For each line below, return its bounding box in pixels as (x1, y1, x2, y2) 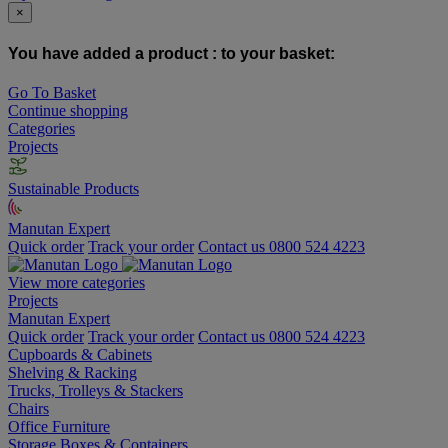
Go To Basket (8, 83, 96, 101)
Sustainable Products (8, 179, 139, 197)
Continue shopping (8, 101, 128, 119)
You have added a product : (8, 44, 221, 62)
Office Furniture (8, 417, 110, 435)
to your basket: (221, 44, 335, 62)
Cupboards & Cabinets (8, 345, 152, 363)
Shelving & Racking (8, 363, 137, 381)
